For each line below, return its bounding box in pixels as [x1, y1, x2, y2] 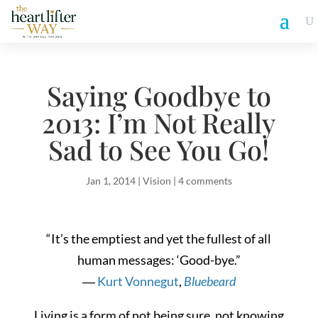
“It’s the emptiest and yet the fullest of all [46, 231, 272, 246]
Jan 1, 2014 [85, 175, 136, 187]
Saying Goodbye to [46, 77, 271, 114]
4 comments [177, 175, 232, 187]
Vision [142, 175, 171, 187]
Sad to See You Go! [48, 131, 270, 168]
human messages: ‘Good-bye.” [77, 252, 241, 268]
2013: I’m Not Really [42, 104, 276, 141]
